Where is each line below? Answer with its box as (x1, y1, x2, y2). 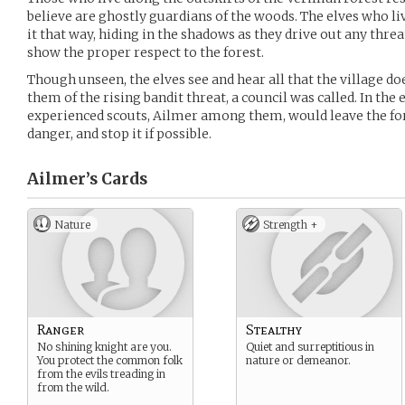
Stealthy (246, 321, 302, 338)
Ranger (37, 321, 84, 338)
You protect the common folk (37, 353, 183, 367)
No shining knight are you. (37, 340, 172, 353)
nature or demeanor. (246, 353, 351, 367)
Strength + (263, 218, 318, 231)
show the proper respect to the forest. (27, 44, 264, 61)
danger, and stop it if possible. (27, 126, 212, 142)
